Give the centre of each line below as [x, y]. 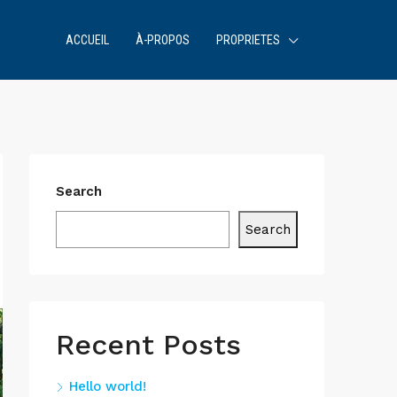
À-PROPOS [163, 40]
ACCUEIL [87, 40]
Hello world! [108, 386]
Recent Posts [148, 345]
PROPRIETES [248, 40]
